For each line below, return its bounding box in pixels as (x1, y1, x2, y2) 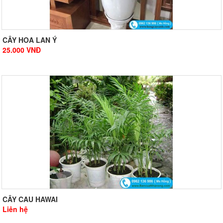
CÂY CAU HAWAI (2, 194, 58, 205)
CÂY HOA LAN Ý (2, 35, 57, 45)
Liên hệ (2, 204, 28, 215)
